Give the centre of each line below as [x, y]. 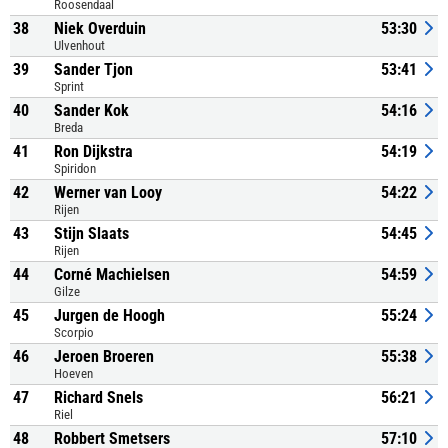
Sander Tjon [93, 69]
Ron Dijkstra [93, 151]
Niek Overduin [100, 28]
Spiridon [75, 168]
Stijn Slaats [91, 233]
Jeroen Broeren [104, 356]
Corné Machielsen [112, 274]
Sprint [69, 86]
